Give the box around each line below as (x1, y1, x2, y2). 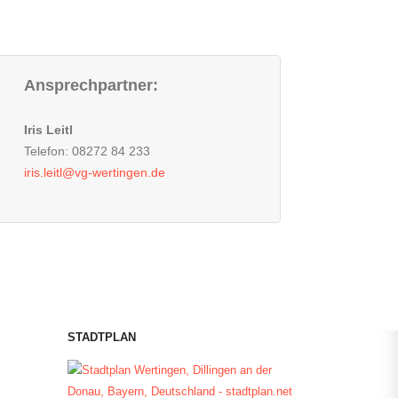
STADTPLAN (68, 331, 136, 344)
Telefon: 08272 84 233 (24, 144, 150, 158)
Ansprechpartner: (24, 76, 158, 94)
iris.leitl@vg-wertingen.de (24, 165, 165, 179)
